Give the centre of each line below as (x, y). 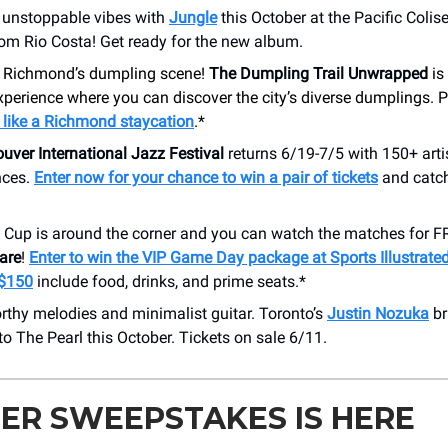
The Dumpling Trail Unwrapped (318, 73)
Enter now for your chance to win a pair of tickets (206, 177)
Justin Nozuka (378, 313)
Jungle (193, 17)
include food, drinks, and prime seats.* (169, 281)
